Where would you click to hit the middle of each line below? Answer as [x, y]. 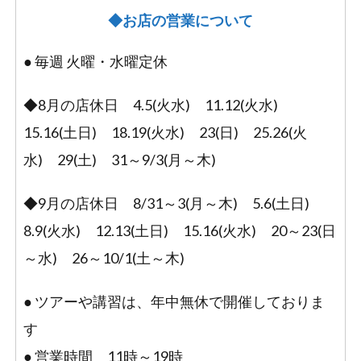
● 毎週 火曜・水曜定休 [95, 62]
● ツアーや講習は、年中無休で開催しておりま [174, 302]
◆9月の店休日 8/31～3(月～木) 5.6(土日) [173, 203]
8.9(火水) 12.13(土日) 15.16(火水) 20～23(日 [179, 231]
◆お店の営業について [180, 21]
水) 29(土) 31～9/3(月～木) [119, 160]
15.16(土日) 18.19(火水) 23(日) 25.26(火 [165, 133]
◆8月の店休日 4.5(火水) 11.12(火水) [158, 105]
